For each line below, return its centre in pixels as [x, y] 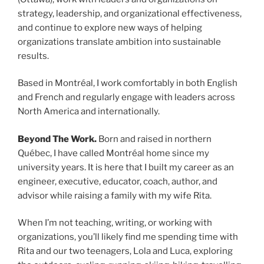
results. [33, 56]
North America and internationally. [89, 111]
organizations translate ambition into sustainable [119, 42]
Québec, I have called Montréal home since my [113, 153]
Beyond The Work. [57, 139]
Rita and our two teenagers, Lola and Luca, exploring [125, 251]
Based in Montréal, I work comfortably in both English [128, 83]
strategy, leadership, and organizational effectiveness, [130, 13]
